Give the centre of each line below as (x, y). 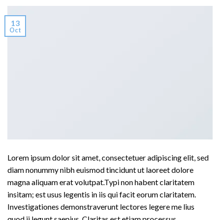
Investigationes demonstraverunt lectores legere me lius (101, 207)
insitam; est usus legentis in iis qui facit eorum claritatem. (102, 194)
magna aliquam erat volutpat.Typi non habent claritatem (101, 182)
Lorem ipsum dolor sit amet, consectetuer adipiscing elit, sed (108, 158)
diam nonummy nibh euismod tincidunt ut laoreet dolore (100, 170)
